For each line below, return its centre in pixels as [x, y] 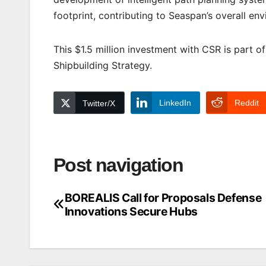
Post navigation [118, 165]
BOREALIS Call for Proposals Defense [163, 197]
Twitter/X [99, 104]
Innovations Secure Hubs [131, 211]
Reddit [247, 103]
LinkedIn [175, 103]
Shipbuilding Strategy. [103, 66]
